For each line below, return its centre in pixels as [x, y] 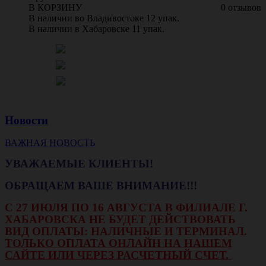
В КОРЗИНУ [55, 7]
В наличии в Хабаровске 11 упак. [96, 28]
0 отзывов [241, 7]
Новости [26, 120]
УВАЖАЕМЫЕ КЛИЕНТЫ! [80, 164]
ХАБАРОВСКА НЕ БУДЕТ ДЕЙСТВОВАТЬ [120, 220]
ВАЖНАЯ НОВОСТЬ [50, 143]
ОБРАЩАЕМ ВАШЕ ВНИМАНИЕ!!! [102, 186]
